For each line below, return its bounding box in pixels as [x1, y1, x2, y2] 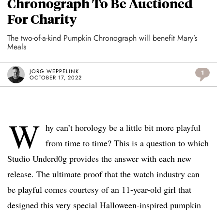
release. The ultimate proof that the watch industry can [7, 168, 200, 180]
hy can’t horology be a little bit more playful [46, 122, 201, 134]
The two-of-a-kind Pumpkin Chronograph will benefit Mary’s [7, 32, 197, 44]
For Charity [7, 11, 77, 27]
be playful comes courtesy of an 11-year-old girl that [7, 184, 191, 196]
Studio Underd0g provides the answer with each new [7, 153, 191, 165]
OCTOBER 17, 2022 [30, 74, 82, 82]
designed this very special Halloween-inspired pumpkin [7, 199, 201, 211]
